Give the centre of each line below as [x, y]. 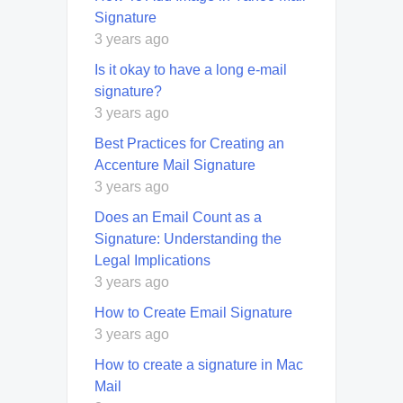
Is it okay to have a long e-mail [191, 69]
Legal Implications [152, 260]
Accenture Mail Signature [175, 165]
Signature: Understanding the [188, 238]
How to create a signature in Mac [199, 364]
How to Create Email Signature [193, 312]
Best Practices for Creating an [189, 143]
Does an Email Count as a [178, 217]
